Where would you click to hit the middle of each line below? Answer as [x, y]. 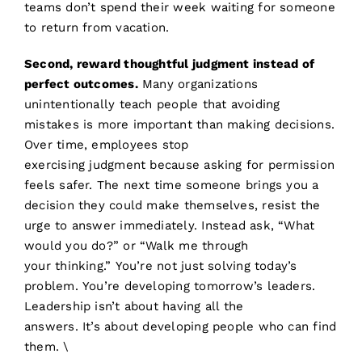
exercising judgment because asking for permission [179, 165]
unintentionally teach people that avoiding [152, 105]
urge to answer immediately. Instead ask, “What [169, 226]
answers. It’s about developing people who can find [180, 327]
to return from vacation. [97, 28]
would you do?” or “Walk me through [136, 246]
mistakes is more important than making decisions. [179, 125]
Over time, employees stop [106, 145]
